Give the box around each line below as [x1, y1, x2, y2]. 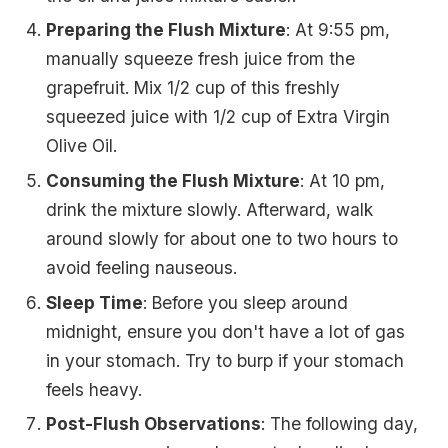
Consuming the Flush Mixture [46, 170, 301, 192]
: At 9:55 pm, [286, 19, 391, 41]
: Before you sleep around [143, 291, 349, 313]
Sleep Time [46, 291, 144, 313]
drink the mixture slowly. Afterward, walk [46, 199, 374, 221]
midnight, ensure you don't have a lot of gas [46, 320, 406, 342]
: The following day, [261, 413, 419, 435]
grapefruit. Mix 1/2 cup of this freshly [46, 77, 341, 99]
